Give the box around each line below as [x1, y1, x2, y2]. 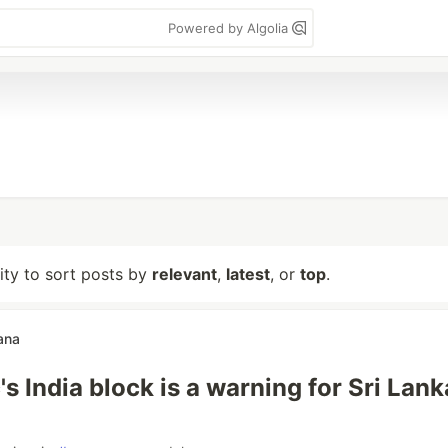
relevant [152, 264, 217, 284]
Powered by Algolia [168, 20, 292, 36]
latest [226, 264, 270, 284]
